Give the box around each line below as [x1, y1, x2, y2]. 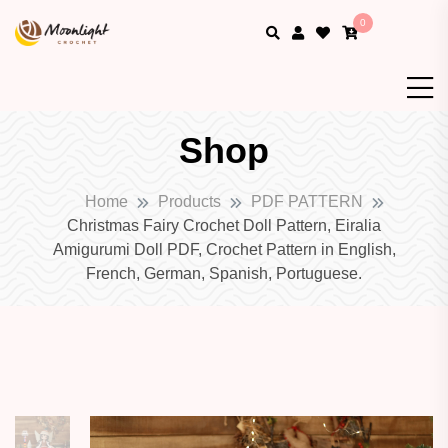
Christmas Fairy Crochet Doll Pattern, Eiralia [67, 217, 381, 235]
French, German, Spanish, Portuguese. [86, 265, 362, 283]
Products [158, 193, 221, 211]
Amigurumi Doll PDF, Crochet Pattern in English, [52, 241, 396, 259]
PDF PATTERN [251, 193, 363, 211]
